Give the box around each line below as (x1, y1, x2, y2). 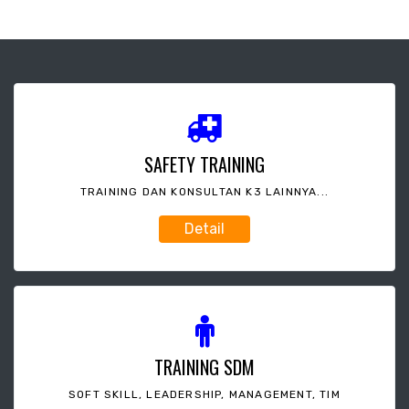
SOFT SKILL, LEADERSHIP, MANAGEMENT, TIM (68, 387, 341, 401)
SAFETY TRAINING (144, 150, 265, 178)
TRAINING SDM (154, 352, 255, 381)
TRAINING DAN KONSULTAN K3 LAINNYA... (79, 184, 330, 198)
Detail (184, 219, 225, 237)
